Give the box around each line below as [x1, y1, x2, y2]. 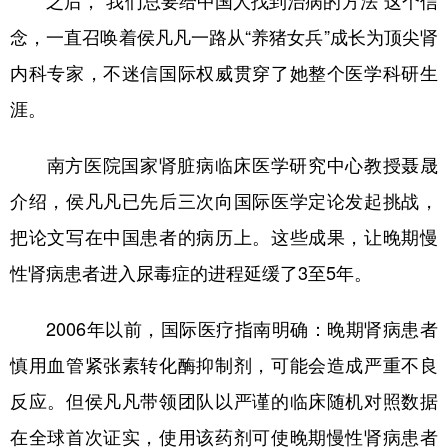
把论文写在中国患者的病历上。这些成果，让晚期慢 [10, 227, 438, 246]
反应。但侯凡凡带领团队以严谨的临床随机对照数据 [10, 391, 438, 410]
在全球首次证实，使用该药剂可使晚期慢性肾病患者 [10, 427, 438, 446]
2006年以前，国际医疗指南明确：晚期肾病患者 [10, 319, 438, 338]
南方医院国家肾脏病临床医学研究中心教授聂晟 [10, 155, 438, 174]
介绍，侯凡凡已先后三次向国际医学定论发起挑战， [10, 191, 438, 210]
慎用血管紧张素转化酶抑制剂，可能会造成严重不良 [10, 355, 438, 374]
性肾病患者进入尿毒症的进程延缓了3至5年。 [10, 263, 372, 282]
